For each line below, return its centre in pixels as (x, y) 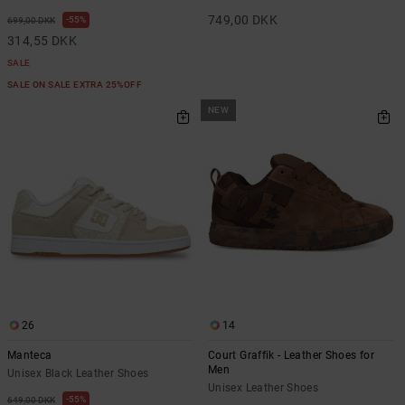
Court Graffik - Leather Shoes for (291, 355)
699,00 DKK (31, 21)
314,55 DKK (42, 41)
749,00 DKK (243, 20)
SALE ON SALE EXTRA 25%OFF (76, 85)
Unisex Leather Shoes (264, 387)
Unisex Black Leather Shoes (78, 373)
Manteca (30, 355)
